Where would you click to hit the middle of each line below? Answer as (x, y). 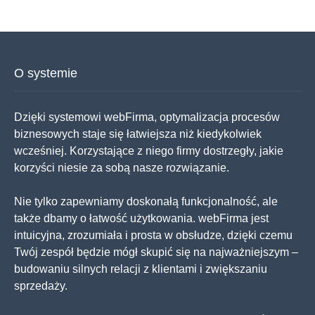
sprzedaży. (41, 286)
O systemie (46, 73)
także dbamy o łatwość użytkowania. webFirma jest (141, 218)
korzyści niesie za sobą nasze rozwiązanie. (122, 168)
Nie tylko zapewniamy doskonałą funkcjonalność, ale (146, 201)
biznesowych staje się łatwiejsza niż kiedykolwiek (138, 134)
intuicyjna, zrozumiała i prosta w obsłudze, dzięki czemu (153, 235)
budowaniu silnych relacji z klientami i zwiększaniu (141, 269)
